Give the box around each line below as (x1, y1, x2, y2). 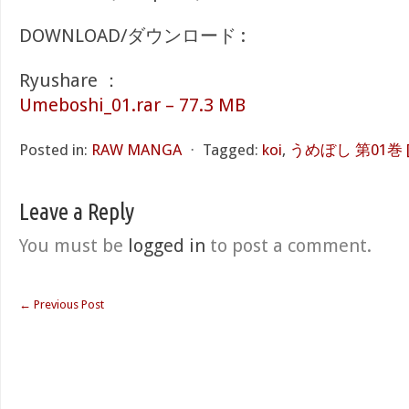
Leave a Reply (19, 198, 134, 225)
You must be (19, 235, 128, 257)
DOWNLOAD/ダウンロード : (19, 25, 246, 47)
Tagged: (203, 141, 258, 159)
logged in (128, 235, 205, 257)
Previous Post (31, 298, 104, 311)
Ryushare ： (19, 69, 121, 91)
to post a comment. (205, 235, 372, 257)
